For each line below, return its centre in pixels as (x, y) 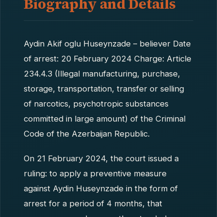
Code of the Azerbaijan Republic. (87, 134)
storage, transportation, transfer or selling (104, 89)
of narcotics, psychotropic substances (96, 104)
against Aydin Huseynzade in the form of (101, 188)
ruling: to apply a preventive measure (95, 173)
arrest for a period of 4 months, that (93, 203)
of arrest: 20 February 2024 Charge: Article (108, 59)
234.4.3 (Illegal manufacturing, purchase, (102, 74)
